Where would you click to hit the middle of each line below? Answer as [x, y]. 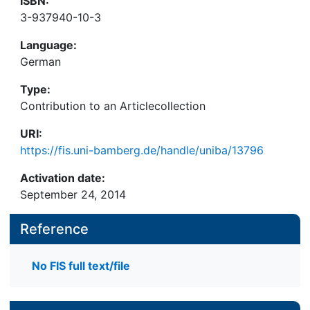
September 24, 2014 [73, 194]
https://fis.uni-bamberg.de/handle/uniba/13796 [142, 150]
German [40, 62]
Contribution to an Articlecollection [113, 106]
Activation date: [63, 178]
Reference [54, 229]
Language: [48, 45]
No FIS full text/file [81, 266]
